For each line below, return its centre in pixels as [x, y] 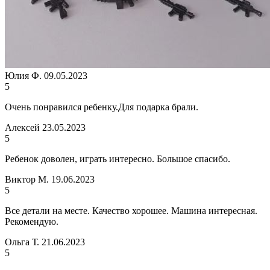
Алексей [22, 127]
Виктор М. [27, 179]
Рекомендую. [32, 221]
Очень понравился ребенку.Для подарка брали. [102, 107]
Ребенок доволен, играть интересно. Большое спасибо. [118, 159]
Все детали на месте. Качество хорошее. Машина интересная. [131, 210]
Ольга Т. [22, 242]
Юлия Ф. [23, 75]
